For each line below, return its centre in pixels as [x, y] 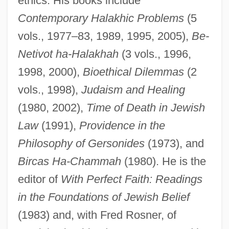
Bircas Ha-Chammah [69, 161]
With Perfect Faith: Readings [131, 179]
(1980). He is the [163, 161]
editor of [39, 179]
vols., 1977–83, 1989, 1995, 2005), [105, 36]
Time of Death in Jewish [145, 107]
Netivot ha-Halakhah [68, 54]
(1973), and [174, 143]
